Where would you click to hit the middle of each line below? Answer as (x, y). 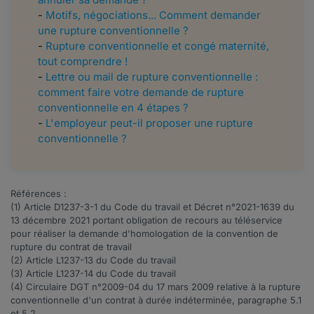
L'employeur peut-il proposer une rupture (149, 123)
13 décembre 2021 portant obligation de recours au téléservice (146, 220)
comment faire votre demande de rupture (141, 93)
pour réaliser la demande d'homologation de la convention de (144, 234)
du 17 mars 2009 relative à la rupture (220, 287)
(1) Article (32, 207)
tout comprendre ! (83, 62)
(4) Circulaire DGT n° (56, 287)
